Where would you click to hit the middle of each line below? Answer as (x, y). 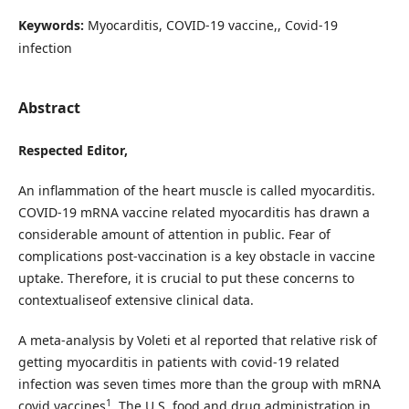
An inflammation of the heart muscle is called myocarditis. (196, 191)
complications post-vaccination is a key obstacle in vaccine (196, 257)
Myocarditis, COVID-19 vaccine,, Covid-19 (212, 25)
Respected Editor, (73, 150)
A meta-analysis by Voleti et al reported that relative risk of (197, 341)
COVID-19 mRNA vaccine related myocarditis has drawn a (194, 213)
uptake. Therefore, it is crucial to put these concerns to (186, 278)
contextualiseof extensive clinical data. (136, 300)
